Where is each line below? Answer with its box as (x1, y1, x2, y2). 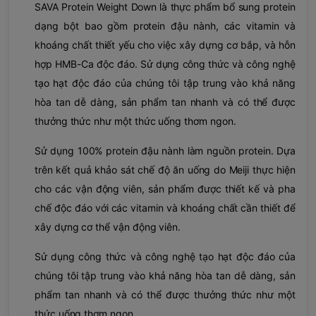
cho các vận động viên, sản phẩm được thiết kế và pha (35, 182, 296, 195)
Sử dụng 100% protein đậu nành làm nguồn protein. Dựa (35, 144, 296, 157)
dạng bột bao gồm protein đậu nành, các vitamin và (35, 19, 296, 32)
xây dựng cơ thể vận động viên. (35, 220, 181, 233)
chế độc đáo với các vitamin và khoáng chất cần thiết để (35, 201, 296, 214)
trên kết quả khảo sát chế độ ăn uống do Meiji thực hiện (35, 163, 296, 176)
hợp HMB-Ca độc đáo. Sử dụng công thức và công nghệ (35, 57, 296, 70)
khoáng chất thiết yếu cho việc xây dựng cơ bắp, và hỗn (35, 38, 296, 51)
